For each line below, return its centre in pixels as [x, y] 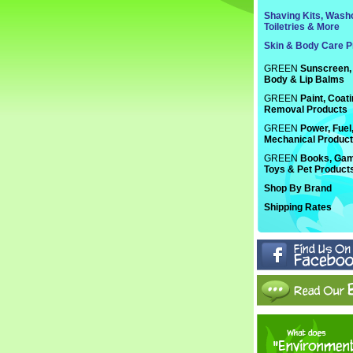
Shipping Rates [298, 207]
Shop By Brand [298, 188]
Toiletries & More [302, 27]
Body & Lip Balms [304, 80]
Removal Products [306, 110]
